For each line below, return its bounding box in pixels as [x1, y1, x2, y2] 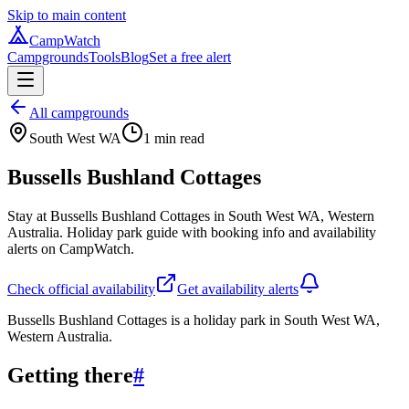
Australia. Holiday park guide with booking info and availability [7, 224, 376, 240]
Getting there [7, 362, 133, 387]
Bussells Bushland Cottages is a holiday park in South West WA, [7, 311, 380, 328]
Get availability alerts [177, 280, 299, 297]
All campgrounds [29, 105, 129, 121]
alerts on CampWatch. [7, 240, 134, 257]
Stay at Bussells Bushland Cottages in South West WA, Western [7, 207, 374, 224]
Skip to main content [7, 7, 126, 23]
